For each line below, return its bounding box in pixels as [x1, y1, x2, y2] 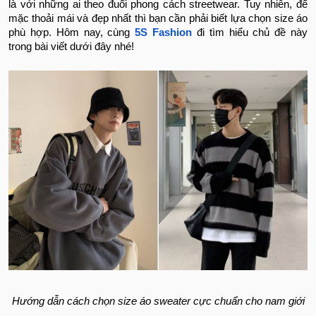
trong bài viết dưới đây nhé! [8, 41, 134, 53]
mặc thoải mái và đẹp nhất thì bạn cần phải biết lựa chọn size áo [8, 13, 308, 25]
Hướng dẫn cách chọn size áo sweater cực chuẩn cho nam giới [11, 295, 305, 307]
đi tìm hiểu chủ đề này [192, 27, 308, 39]
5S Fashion [135, 27, 193, 39]
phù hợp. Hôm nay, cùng [8, 27, 135, 39]
